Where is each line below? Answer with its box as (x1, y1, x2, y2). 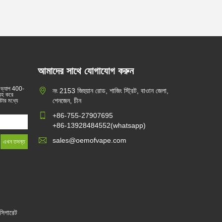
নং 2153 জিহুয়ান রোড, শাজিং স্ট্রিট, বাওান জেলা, (53, 87, 168, 95)
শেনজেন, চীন (53, 97, 81, 105)
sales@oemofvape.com (53, 136, 126, 144)
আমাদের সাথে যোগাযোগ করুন (38, 65, 134, 76)
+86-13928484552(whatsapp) (53, 121, 146, 129)
